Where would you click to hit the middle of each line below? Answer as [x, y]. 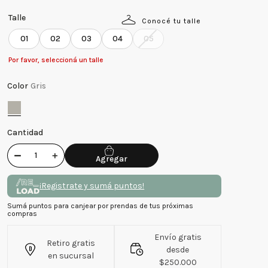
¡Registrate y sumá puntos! [92, 185]
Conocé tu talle [171, 21]
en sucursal [71, 256]
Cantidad [25, 132]
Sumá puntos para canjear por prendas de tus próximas [100, 206]
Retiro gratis [71, 243]
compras [22, 214]
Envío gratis [178, 237]
